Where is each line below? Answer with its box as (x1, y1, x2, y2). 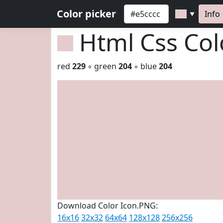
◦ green (86, 61, 118, 72)
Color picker (57, 7, 116, 20)
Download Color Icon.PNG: (57, 200, 158, 211)
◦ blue (132, 61, 159, 72)
